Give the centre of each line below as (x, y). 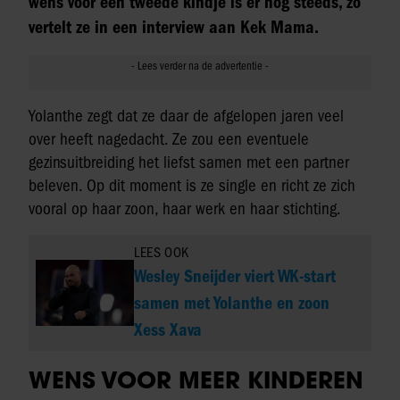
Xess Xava (168, 329)
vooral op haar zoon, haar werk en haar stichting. (185, 208)
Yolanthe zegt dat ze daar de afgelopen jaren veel (186, 116)
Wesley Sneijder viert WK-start (235, 276)
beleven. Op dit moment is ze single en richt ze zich (192, 185)
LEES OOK (162, 252)
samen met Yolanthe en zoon (232, 303)
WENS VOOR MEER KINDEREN (196, 380)
